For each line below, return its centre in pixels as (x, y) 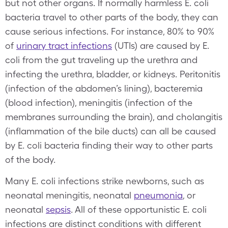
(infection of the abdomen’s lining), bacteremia (104, 88)
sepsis (58, 209)
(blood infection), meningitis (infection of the (99, 103)
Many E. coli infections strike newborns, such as (105, 181)
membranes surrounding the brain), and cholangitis (114, 117)
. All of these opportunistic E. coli (139, 209)
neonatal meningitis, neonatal (69, 195)
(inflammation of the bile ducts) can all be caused (110, 131)
